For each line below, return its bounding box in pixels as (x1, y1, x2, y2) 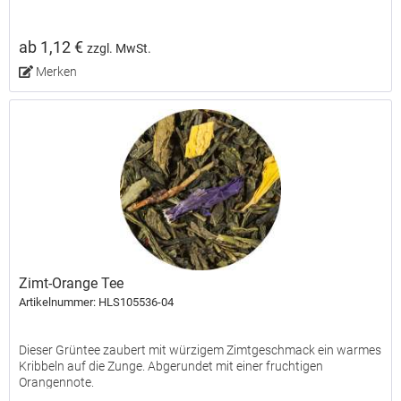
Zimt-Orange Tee (19, 275, 124, 293)
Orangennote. (19, 375, 95, 390)
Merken (35, 64, 77, 79)
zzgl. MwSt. (87, 40, 152, 56)
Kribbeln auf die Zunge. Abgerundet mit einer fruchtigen (19, 359, 324, 374)
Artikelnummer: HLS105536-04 (19, 295, 175, 310)
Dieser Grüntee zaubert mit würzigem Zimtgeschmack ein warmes (19, 343, 382, 358)
